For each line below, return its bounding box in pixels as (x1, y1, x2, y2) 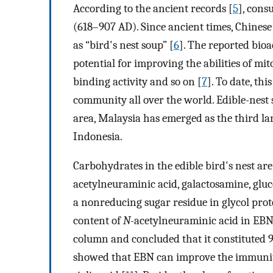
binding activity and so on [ (73, 74, 202, 88)
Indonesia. (73, 129, 122, 143)
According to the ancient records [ (73, 1, 233, 15)
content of (73, 214, 123, 228)
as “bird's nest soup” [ (73, 38, 174, 52)
